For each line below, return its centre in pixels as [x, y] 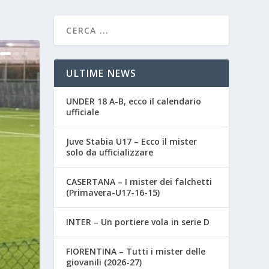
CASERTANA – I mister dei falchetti [139, 181]
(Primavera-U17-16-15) [113, 192]
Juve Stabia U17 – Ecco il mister [132, 141]
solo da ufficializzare [110, 152]
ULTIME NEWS [101, 73]
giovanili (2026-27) [104, 262]
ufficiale [83, 112]
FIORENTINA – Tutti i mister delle [136, 251]
